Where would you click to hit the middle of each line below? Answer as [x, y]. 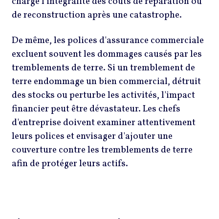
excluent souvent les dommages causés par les [107, 54]
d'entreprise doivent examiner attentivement [104, 122]
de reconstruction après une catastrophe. [98, 15]
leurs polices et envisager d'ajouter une [92, 136]
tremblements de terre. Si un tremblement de [103, 68]
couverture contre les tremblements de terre [102, 150]
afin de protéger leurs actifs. [71, 164]
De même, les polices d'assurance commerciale [108, 40]
